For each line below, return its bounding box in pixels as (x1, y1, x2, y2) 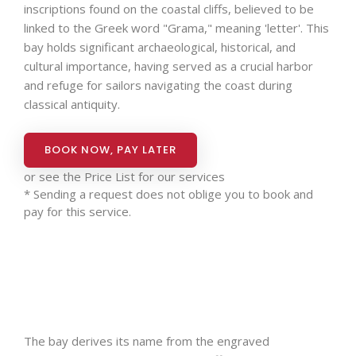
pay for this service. (24, 203, 131, 219)
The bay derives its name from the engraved (24, 333, 269, 349)
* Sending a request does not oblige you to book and (24, 186, 313, 202)
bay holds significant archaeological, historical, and (24, 39, 296, 55)
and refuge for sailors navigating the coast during (24, 77, 292, 93)
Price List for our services (84, 168, 225, 184)
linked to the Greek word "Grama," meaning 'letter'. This (24, 20, 329, 36)
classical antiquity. (24, 96, 120, 112)
